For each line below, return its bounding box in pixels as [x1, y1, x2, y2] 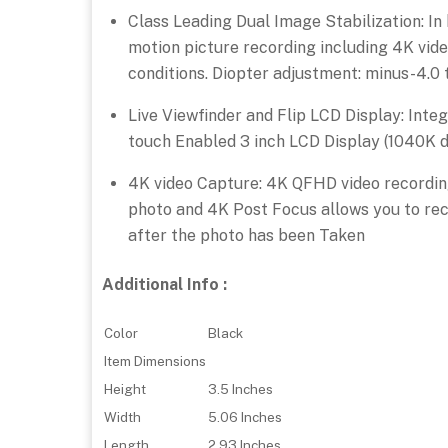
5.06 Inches [208, 409, 282, 426]
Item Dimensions [104, 353, 206, 370]
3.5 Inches [208, 381, 273, 398]
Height [104, 381, 146, 398]
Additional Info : [102, 274, 227, 294]
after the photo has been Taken [127, 226, 365, 246]
